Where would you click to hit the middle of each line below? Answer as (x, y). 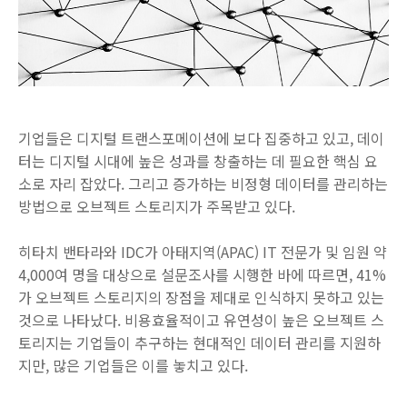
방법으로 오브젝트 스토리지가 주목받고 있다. (157, 206)
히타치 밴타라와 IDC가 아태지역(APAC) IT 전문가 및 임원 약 (203, 251)
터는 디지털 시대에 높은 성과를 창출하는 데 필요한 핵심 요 (198, 160)
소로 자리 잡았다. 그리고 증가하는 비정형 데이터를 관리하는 (203, 183)
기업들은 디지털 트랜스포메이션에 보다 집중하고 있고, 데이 (201, 138)
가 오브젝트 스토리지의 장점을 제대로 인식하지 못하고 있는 (201, 297)
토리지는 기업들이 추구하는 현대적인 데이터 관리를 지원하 (199, 342)
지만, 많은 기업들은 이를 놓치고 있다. (133, 365)
